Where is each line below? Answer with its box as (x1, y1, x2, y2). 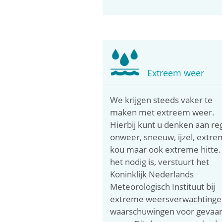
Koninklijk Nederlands (110, 168, 194, 180)
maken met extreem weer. (110, 106, 215, 118)
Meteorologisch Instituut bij (110, 180, 215, 192)
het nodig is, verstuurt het (110, 156, 209, 167)
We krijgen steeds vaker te (110, 94, 213, 106)
